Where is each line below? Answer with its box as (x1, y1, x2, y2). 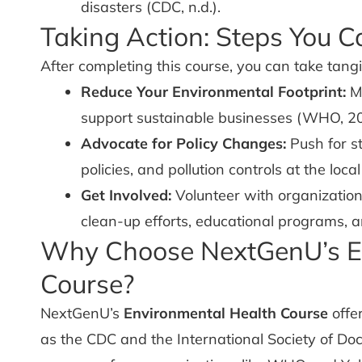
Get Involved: (81, 186, 171, 204)
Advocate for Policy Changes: (81, 134, 286, 153)
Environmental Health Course (124, 304, 328, 322)
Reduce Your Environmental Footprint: (81, 82, 346, 101)
